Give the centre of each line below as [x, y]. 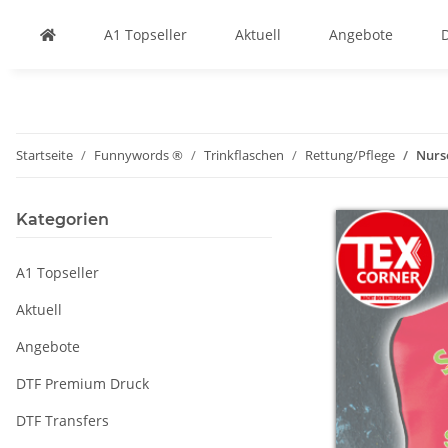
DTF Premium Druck [82, 383]
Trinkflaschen [244, 155]
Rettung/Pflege [350, 155]
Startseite [44, 155]
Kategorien [62, 219]
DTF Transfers [62, 420]
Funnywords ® [138, 155]
